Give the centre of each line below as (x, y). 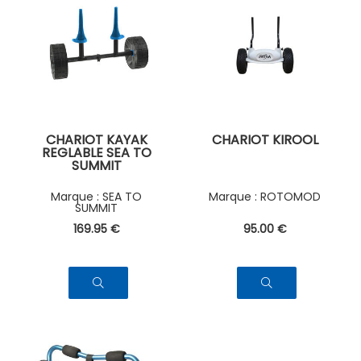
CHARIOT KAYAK (96, 140)
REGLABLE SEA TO (96, 153)
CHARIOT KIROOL (265, 140)
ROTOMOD (290, 196)
